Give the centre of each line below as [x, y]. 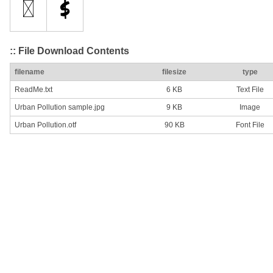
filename [30, 72]
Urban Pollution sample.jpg [60, 108]
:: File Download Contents [69, 51]
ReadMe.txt [34, 90]
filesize [174, 72]
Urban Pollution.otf [45, 125]
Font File [250, 125]
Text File [250, 90]
